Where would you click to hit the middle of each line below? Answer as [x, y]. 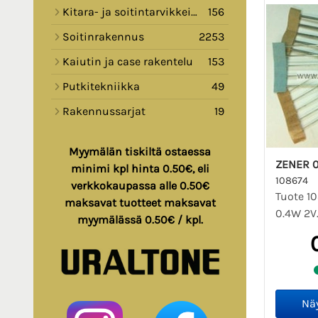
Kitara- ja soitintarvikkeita [127, 12]
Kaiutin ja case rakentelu [128, 62]
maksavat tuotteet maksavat [140, 203]
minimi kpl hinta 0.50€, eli [140, 169]
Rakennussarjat [104, 111]
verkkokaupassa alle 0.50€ [140, 186]
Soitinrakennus [103, 37]
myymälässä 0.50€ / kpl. [140, 220]
